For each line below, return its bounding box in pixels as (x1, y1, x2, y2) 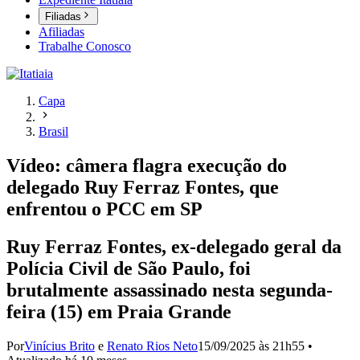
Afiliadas (39, 25, 84, 39)
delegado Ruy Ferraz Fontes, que (6, 177, 279, 198)
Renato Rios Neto (107, 339, 198, 353)
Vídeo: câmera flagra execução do (6, 155, 287, 177)
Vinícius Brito (24, 339, 95, 353)
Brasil (39, 125, 68, 139)
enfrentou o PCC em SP (6, 198, 202, 220)
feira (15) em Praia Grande (6, 301, 231, 323)
